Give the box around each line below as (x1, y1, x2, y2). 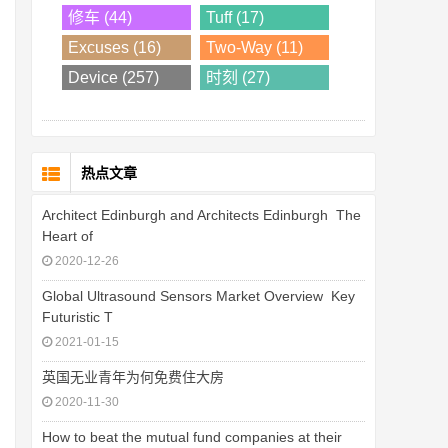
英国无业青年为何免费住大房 (42, 369, 224, 385)
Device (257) (68, 69, 159, 86)
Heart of (42, 228, 93, 244)
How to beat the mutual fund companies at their (42, 429, 342, 445)
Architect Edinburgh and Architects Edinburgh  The (42, 207, 361, 223)
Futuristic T (42, 309, 113, 325)
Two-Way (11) (205, 39, 303, 56)
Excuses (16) (68, 39, 161, 56)
